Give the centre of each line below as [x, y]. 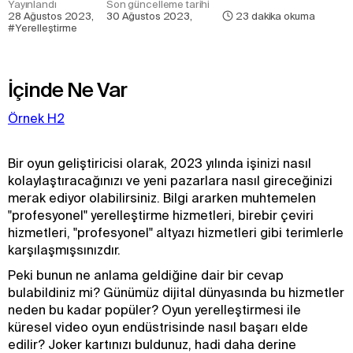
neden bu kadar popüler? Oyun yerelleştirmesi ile [154, 310]
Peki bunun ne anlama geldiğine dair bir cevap [146, 275]
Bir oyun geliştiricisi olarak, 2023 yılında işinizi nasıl [160, 163]
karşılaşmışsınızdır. [66, 250]
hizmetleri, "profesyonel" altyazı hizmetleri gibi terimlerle [176, 232]
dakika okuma [283, 16]
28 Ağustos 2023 [50, 16]
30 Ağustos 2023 [148, 16]
